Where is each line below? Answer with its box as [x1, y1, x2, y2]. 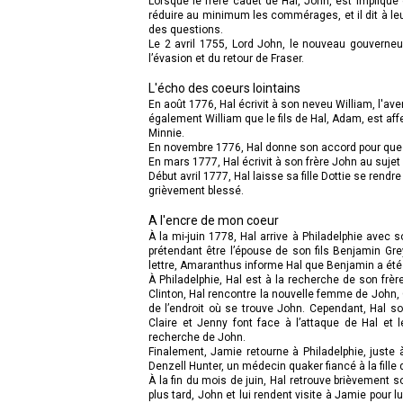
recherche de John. [148, 330, 246, 344]
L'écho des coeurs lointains [148, 80, 300, 95]
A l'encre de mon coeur [148, 212, 279, 228]
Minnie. [148, 126, 184, 139]
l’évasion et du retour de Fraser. [148, 51, 304, 65]
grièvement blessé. [148, 184, 244, 197]
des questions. [148, 22, 223, 36]
